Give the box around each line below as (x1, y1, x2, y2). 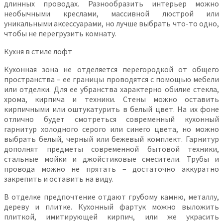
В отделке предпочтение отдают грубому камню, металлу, (4, 191, 219, 202)
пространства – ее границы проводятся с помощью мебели (4, 74, 219, 84)
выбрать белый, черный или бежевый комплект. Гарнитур (4, 133, 219, 144)
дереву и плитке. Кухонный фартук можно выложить (4, 201, 219, 212)
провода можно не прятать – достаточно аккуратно (4, 163, 219, 174)
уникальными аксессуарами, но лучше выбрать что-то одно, (4, 18, 219, 28)
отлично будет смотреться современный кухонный (4, 113, 219, 124)
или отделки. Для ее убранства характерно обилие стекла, (4, 84, 219, 94)
